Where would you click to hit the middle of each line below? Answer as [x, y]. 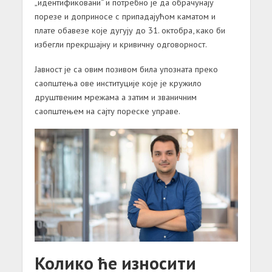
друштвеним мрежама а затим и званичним [115, 97]
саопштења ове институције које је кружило [118, 83]
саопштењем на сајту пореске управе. [107, 110]
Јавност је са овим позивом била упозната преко [126, 69]
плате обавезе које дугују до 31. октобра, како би [130, 30]
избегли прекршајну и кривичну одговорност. [121, 44]
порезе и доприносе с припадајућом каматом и [125, 16]
